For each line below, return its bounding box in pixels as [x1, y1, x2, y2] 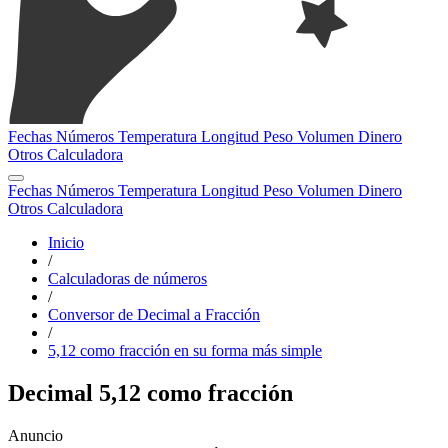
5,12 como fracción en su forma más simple [48, 342, 322, 359]
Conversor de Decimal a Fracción [48, 306, 260, 323]
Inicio [48, 234, 84, 251]
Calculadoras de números [48, 270, 207, 287]
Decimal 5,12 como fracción [8, 379, 293, 406]
